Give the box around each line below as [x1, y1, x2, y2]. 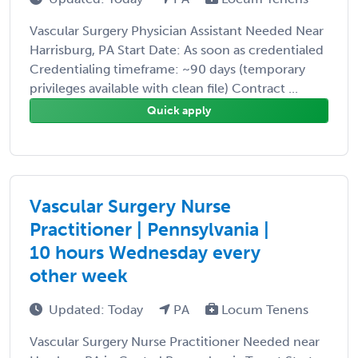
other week [30, 264, 128, 287]
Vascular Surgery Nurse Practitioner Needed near [30, 333, 320, 349]
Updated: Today [49, 301, 146, 317]
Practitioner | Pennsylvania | [30, 217, 269, 241]
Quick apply [147, 103, 211, 117]
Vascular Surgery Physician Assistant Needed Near [30, 22, 324, 38]
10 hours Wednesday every [30, 241, 261, 264]
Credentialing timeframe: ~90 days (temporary [30, 61, 305, 77]
